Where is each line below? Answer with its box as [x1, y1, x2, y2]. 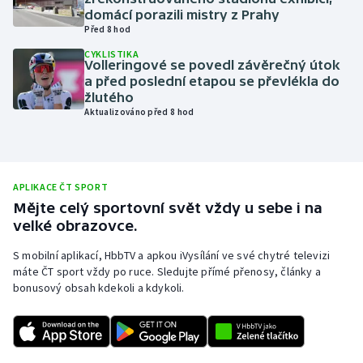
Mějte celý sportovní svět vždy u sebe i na [13, 199, 322, 217]
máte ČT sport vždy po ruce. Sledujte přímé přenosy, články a [13, 264, 322, 280]
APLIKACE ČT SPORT [13, 181, 109, 194]
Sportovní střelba [29, 327, 127, 344]
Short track [29, 288, 92, 305]
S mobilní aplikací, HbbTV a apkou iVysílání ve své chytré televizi [13, 248, 331, 263]
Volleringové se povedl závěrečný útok [84, 58, 341, 73]
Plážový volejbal [29, 133, 120, 149]
